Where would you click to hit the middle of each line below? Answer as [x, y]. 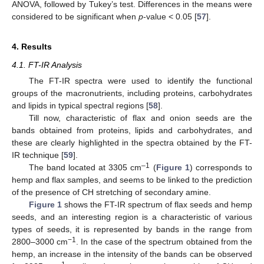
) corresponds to [221, 167]
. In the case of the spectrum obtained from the [164, 241]
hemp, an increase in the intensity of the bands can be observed [132, 254]
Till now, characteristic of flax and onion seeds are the [140, 118]
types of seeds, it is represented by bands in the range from [132, 229]
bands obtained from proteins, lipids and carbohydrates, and [132, 130]
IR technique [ [38, 155]
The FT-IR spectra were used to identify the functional [140, 80]
